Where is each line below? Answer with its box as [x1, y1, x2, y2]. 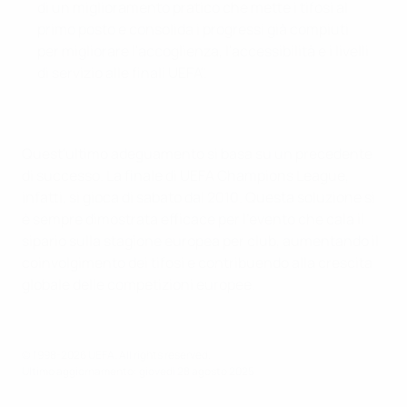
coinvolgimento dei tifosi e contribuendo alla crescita [22, 253, 372, 273]
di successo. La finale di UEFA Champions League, [22, 165, 349, 186]
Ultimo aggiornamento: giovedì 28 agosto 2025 [22, 363, 254, 380]
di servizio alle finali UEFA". [37, 63, 207, 84]
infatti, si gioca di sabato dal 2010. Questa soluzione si [22, 187, 375, 208]
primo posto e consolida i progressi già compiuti [37, 19, 349, 40]
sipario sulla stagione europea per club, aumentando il [22, 231, 379, 252]
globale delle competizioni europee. [22, 274, 255, 295]
